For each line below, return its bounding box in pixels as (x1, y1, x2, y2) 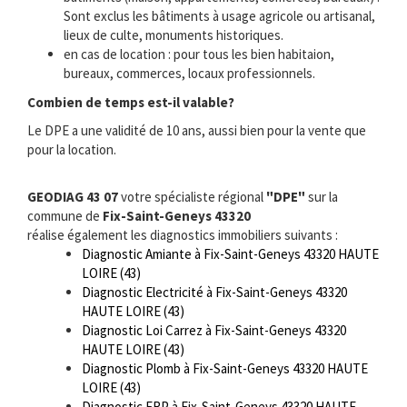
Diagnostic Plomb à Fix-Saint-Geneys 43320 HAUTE (82, 359, 368, 377)
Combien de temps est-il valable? (27, 93, 234, 111)
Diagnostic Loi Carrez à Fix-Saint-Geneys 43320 (82, 321, 346, 339)
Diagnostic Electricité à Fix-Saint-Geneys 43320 (82, 283, 347, 301)
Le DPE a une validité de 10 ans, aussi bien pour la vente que (27, 122, 366, 140)
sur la (305, 187, 338, 205)
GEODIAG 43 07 (27, 187, 118, 205)
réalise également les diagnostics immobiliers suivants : (27, 225, 338, 243)
